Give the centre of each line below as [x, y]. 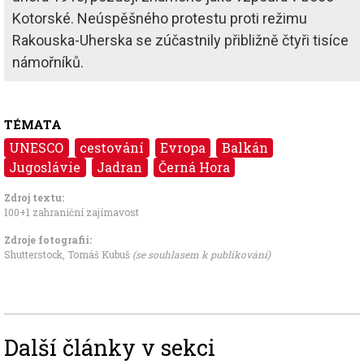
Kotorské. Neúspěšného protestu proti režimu [160, 18]
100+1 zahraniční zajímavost [71, 212]
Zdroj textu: [34, 197]
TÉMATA [33, 124]
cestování [112, 147]
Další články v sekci [110, 347]
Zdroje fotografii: [48, 239]
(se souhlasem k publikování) [201, 254]
